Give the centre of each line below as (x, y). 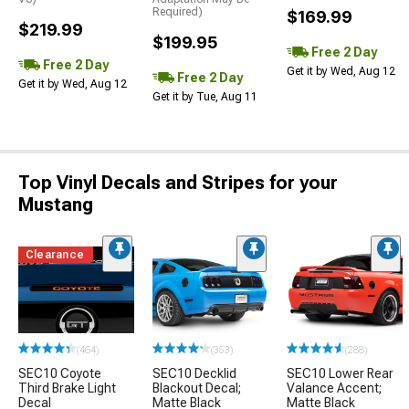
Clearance (55, 255)
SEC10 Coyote (60, 374)
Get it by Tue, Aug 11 (205, 97)
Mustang (56, 204)
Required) (178, 12)
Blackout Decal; (197, 388)
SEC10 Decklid (194, 374)
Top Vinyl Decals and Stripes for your (178, 183)
